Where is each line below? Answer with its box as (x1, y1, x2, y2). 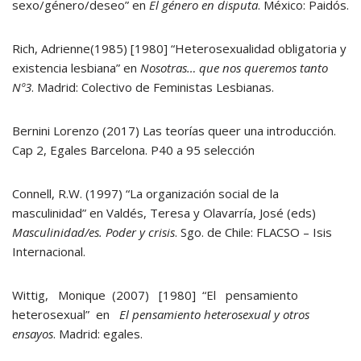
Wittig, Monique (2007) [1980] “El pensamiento (12, 287, 305, 303)
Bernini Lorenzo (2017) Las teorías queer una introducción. (12, 122, 336, 139)
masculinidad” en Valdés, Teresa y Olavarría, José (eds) (12, 205, 316, 221)
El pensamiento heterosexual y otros (119, 306, 309, 322)
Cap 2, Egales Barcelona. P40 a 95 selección (12, 142, 255, 158)
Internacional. (12, 243, 85, 259)
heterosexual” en (12, 306, 119, 322)
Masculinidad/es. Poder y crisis (12, 224, 175, 240)
